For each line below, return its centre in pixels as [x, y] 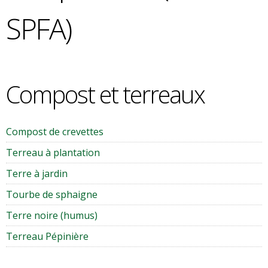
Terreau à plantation [53, 153]
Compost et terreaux [105, 94]
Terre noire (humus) [52, 215]
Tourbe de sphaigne [52, 194]
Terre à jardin [37, 173]
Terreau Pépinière [47, 236]
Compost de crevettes [55, 132]
